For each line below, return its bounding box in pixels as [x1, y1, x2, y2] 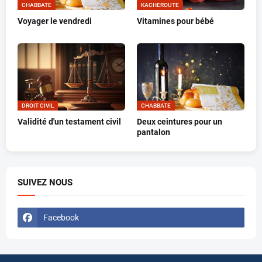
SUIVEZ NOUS [18, 177, 73, 188]
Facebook [43, 212, 79, 222]
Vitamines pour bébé [137, 16, 214, 26]
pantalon [137, 127, 170, 137]
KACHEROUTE [141, 2, 179, 9]
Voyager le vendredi [18, 16, 92, 26]
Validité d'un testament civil [18, 117, 121, 127]
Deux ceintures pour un [137, 117, 222, 127]
